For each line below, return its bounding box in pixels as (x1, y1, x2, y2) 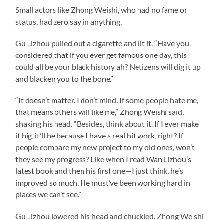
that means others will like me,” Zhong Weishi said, (15, 107, 184, 116)
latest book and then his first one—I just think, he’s (15, 165, 184, 175)
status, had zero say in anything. (15, 16, 122, 26)
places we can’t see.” (15, 189, 82, 199)
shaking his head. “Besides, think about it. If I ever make (15, 118, 199, 128)
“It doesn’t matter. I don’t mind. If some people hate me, (15, 95, 199, 105)
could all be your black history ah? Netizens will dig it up (15, 61, 201, 71)
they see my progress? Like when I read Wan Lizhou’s (15, 154, 192, 164)
